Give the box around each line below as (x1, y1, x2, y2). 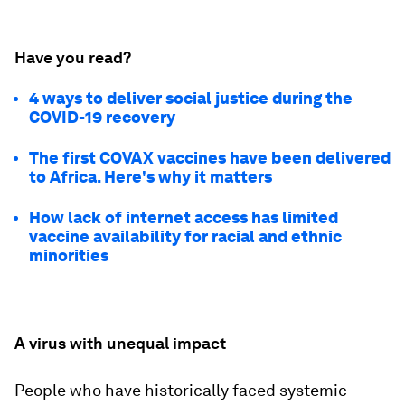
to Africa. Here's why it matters (29, 167, 272, 186)
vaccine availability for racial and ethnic (29, 227, 342, 246)
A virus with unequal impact (14, 334, 226, 353)
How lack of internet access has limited (29, 208, 338, 227)
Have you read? (14, 48, 131, 67)
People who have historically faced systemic (14, 381, 347, 400)
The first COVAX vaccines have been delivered (29, 148, 391, 167)
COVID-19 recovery (29, 108, 175, 127)
